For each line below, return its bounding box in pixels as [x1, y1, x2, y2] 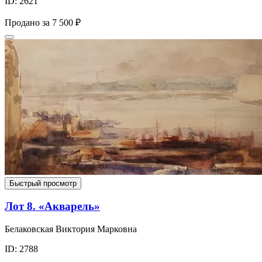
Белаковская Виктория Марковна [5, 223, 137, 234]
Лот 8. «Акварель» [5, 200, 100, 213]
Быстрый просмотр [9, 178, 77, 188]
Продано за [5, 17, 50, 27]
